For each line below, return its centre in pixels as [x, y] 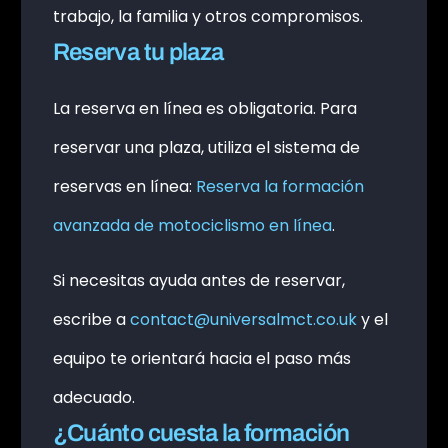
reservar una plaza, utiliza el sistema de [206, 148]
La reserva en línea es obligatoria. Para [204, 109]
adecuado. [93, 398]
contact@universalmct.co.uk [243, 320]
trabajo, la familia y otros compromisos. [207, 17]
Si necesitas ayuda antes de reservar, [198, 281]
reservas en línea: [124, 187]
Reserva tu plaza [138, 52]
